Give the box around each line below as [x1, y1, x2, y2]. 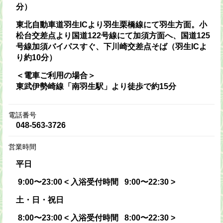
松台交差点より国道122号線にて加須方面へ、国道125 [16, 31, 210, 40]
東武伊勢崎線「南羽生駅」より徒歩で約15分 [16, 82, 176, 91]
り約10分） [16, 53, 57, 62]
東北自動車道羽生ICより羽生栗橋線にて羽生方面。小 [16, 20, 207, 29]
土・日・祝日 [16, 195, 64, 204]
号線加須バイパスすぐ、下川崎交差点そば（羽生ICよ [16, 42, 207, 51]
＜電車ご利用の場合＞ [16, 71, 96, 80]
